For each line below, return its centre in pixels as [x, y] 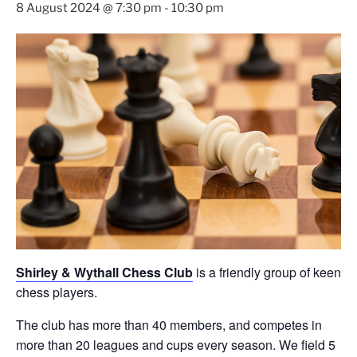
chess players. [57, 292]
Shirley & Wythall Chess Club [104, 273]
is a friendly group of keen [267, 273]
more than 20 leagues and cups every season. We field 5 [176, 345]
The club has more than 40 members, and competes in [169, 325]
